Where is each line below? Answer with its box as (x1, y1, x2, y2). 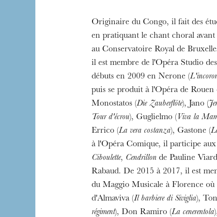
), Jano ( (182, 100, 209, 108)
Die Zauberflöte (136, 100, 182, 108)
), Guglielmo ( (129, 113, 177, 122)
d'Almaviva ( (91, 195, 134, 203)
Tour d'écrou (91, 113, 129, 122)
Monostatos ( (91, 100, 137, 108)
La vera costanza (118, 127, 170, 136)
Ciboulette (91, 154, 121, 163)
